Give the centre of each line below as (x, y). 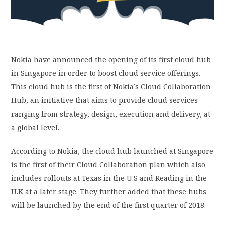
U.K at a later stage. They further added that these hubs (109, 192)
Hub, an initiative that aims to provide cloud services (105, 100)
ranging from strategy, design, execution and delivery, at (111, 114)
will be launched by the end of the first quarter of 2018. (109, 205)
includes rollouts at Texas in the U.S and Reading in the (109, 178)
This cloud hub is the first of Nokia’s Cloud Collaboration (111, 87)
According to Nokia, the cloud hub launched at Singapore (113, 151)
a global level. (35, 128)
